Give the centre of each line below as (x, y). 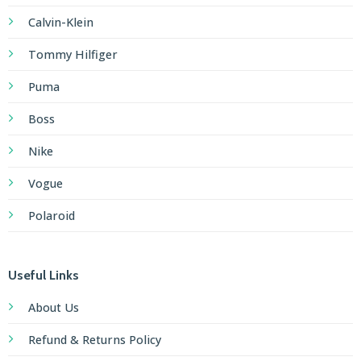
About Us (53, 307)
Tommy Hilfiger (73, 55)
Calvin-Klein (60, 23)
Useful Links (43, 275)
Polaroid (51, 216)
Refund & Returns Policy (94, 339)
